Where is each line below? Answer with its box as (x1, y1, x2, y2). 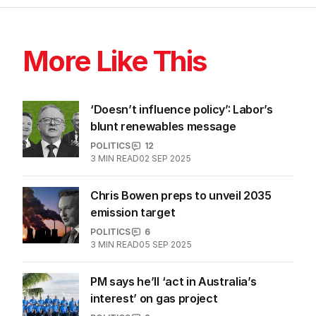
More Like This (23, 44, 207, 79)
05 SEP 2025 (139, 239, 192, 250)
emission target (90, 205, 176, 220)
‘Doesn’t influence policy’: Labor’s (90, 102, 273, 117)
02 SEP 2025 (139, 153, 191, 164)
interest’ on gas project (90, 291, 218, 306)
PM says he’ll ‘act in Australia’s (90, 274, 257, 289)
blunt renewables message (90, 119, 236, 134)
